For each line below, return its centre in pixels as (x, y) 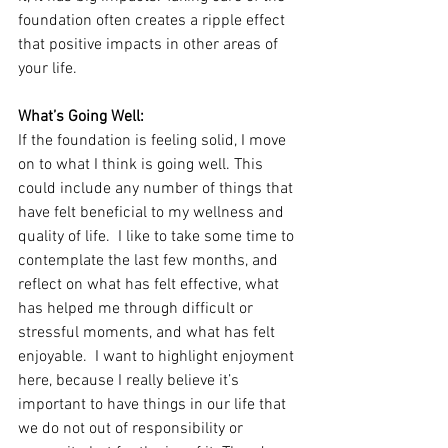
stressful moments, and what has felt (148, 333)
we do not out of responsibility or (132, 429)
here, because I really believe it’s (130, 381)
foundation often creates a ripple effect (153, 21)
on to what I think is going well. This (142, 165)
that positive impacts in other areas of (150, 45)
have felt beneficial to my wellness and (153, 213)
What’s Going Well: (81, 117)
